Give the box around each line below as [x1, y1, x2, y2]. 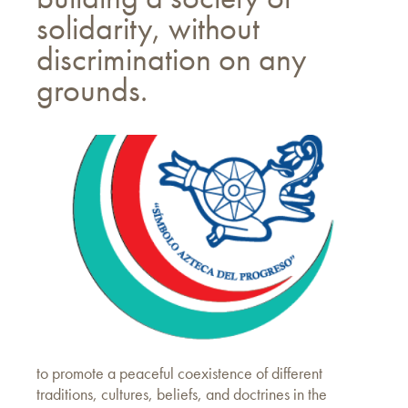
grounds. [36, 69, 148, 111]
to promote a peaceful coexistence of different [36, 362, 322, 383]
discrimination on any [36, 38, 307, 80]
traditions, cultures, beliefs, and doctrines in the [36, 383, 327, 404]
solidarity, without [36, 7, 260, 49]
